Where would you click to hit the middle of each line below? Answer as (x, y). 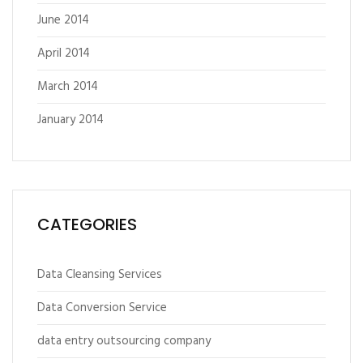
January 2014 (70, 120)
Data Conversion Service (102, 308)
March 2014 (68, 87)
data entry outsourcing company (124, 341)
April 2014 (64, 53)
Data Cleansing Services (100, 275)
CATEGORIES (87, 224)
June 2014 (63, 20)
